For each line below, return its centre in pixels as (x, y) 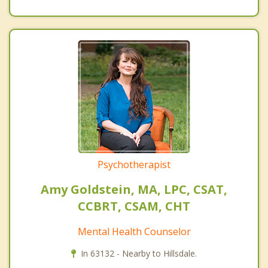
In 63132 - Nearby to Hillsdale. (139, 254)
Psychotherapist (134, 165)
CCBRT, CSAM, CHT (134, 206)
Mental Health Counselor (134, 232)
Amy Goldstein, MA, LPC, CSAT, (134, 190)
